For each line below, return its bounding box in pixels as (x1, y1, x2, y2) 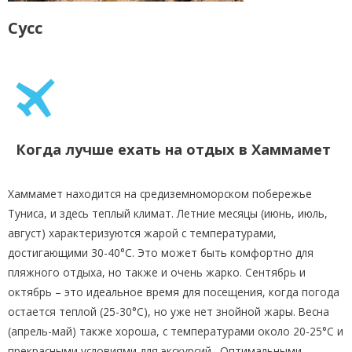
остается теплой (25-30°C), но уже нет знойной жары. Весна (8, 303, 329, 319)
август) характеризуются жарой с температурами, (8, 225, 277, 240)
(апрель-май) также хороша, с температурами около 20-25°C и (8, 323, 343, 339)
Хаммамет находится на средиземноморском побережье (8, 185, 312, 201)
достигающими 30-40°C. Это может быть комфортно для (8, 244, 313, 260)
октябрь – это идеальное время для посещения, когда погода (8, 284, 339, 299)
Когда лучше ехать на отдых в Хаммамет (16, 139, 331, 159)
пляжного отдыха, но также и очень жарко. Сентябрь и (8, 264, 306, 280)
